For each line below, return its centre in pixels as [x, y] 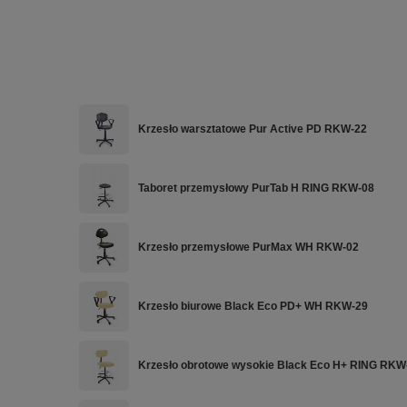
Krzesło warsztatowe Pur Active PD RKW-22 [253, 129]
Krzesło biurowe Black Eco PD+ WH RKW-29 [253, 306]
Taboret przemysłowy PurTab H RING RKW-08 [256, 188]
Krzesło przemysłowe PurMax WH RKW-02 [248, 247]
